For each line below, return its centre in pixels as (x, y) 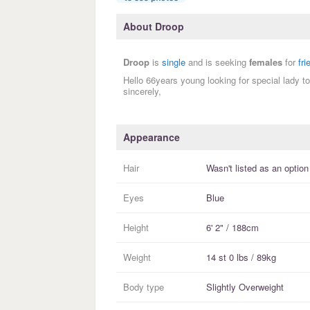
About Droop (154, 27)
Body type (144, 287)
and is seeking (217, 62)
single (174, 62)
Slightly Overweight (245, 287)
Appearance (152, 137)
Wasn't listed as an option (257, 168)
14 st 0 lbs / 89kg (241, 257)
